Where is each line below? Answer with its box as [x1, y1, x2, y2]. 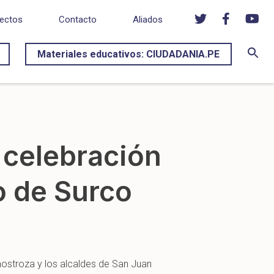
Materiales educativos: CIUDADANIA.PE [37, 48, 220, 60]
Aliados [133, 14, 163, 26]
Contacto [59, 14, 97, 26]
